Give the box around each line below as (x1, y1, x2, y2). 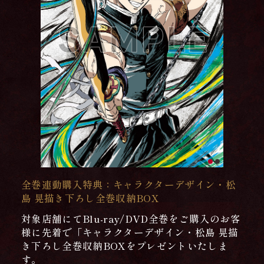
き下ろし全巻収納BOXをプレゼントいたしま (21, 238, 229, 253)
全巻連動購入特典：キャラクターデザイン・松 (21, 177, 236, 192)
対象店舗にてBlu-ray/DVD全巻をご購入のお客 (21, 211, 240, 226)
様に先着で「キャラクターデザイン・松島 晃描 (21, 225, 239, 239)
